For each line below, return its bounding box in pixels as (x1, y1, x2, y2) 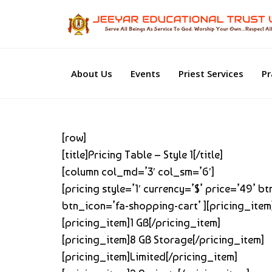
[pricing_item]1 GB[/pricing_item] (62, 216, 220, 229)
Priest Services (178, 67, 243, 80)
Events (131, 67, 160, 80)
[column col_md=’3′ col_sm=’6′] (62, 165, 214, 178)
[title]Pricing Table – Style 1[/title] (62, 148, 223, 161)
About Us (71, 67, 112, 80)
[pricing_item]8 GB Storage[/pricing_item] (62, 233, 264, 246)
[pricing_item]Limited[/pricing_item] (62, 250, 237, 263)
